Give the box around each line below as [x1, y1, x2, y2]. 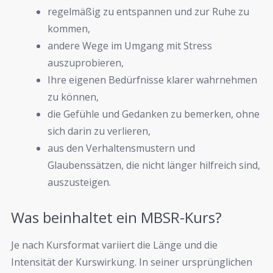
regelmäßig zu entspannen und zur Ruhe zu [48, 4, 249, 18]
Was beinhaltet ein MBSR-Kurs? [11, 207, 222, 228]
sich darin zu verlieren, [48, 124, 151, 138]
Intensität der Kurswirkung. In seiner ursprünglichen [11, 255, 252, 269]
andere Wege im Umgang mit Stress [48, 38, 212, 52]
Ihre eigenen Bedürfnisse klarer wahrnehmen [48, 73, 257, 87]
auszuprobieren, [48, 55, 124, 69]
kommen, [48, 21, 90, 35]
